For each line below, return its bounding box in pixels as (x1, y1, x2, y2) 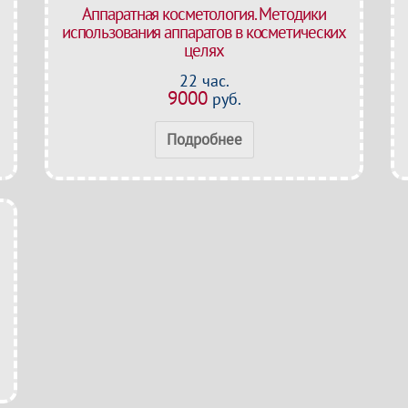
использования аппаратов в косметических (61, 21, 347, 43)
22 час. (178, 70, 229, 91)
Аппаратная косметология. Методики (82, 3, 326, 25)
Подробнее (166, 129, 242, 149)
